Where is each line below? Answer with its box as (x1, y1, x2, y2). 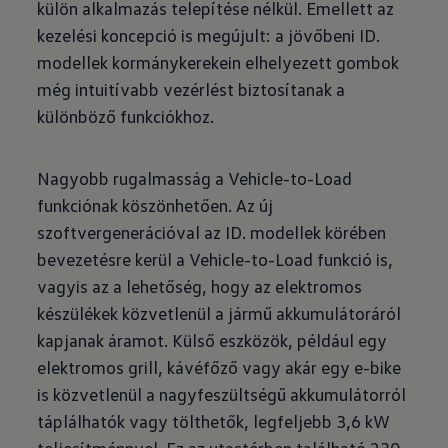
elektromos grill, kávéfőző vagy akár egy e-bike (37, 356, 402, 378)
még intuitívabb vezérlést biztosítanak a (37, 78, 346, 100)
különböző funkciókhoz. (37, 105, 215, 127)
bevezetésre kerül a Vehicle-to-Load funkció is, (37, 248, 394, 270)
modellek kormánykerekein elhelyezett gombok (37, 51, 400, 73)
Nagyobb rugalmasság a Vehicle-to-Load (37, 167, 353, 189)
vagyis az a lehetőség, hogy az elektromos (37, 275, 363, 297)
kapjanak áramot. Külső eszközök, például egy (37, 329, 388, 351)
